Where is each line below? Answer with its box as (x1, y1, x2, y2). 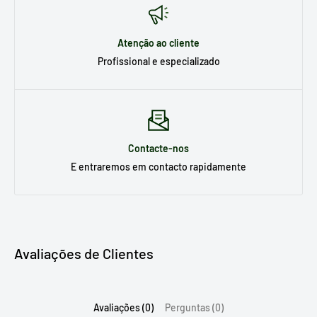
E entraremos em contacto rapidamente (71, 160, 246, 173)
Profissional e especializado (97, 54, 220, 67)
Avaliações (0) (93, 301, 154, 313)
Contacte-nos (128, 142, 189, 154)
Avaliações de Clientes (14, 244, 154, 262)
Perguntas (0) (165, 301, 224, 313)
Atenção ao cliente (117, 36, 200, 49)
